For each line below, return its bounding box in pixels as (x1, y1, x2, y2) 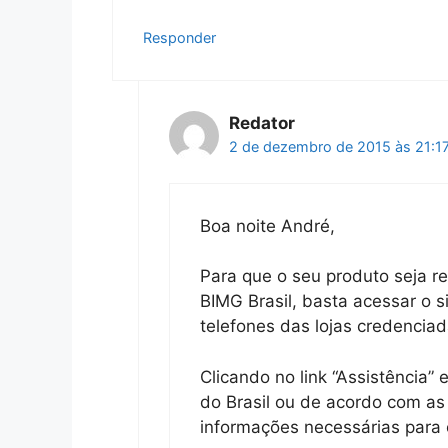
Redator (228, 113, 295, 134)
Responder (143, 29, 216, 47)
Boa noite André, (199, 215, 335, 236)
